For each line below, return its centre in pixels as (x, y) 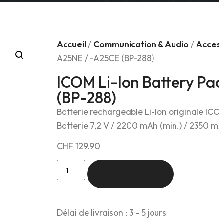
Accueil (71, 44)
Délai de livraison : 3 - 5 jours (111, 212)
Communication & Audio (141, 44)
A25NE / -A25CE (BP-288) (105, 58)
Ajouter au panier (131, 174)
